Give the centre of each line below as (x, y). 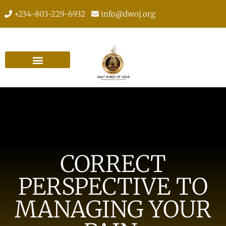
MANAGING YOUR (113, 209)
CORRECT (113, 164)
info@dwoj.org (127, 14)
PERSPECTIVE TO (113, 186)
